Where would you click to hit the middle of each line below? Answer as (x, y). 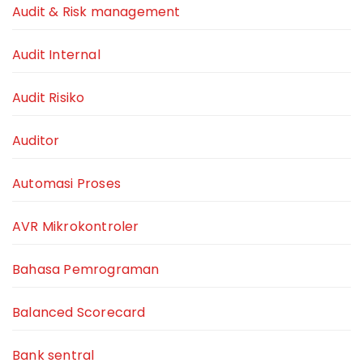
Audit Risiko (49, 98)
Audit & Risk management (96, 12)
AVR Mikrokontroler (76, 227)
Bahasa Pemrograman (86, 270)
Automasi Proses (66, 184)
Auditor (36, 141)
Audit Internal (56, 55)
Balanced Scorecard (79, 313)
